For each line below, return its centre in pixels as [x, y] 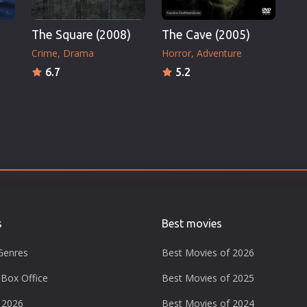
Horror [176, 53]
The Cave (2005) [206, 34]
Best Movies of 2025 [208, 278]
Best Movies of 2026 [208, 252]
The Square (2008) [81, 34]
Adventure [219, 53]
